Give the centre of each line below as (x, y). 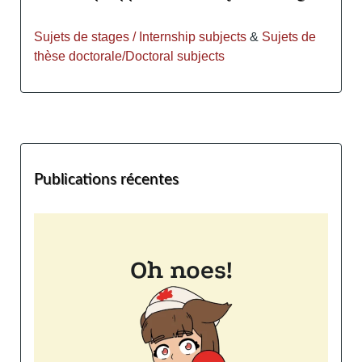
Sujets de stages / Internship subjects (142, 37)
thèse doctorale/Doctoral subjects (129, 57)
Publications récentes (106, 179)
